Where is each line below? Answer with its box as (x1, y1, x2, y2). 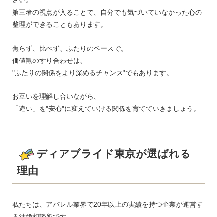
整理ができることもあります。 (12, 20, 108, 29)
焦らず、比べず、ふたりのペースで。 (12, 44, 128, 52)
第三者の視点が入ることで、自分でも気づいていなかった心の (12, 8, 202, 16)
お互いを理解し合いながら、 (12, 93, 101, 101)
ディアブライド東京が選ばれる (36, 147, 191, 160)
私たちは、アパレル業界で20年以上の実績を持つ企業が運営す (12, 200, 203, 208)
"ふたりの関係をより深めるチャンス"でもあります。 (12, 68, 173, 77)
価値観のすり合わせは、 (12, 56, 87, 64)
